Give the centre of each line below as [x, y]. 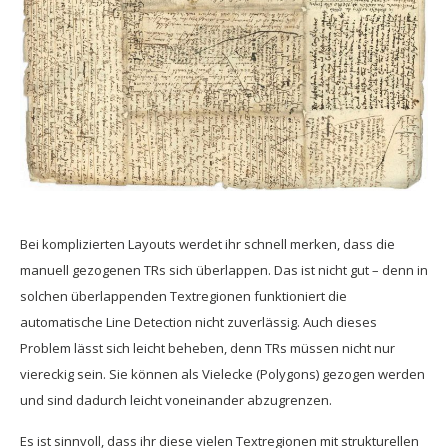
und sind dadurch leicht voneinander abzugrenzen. [176, 400]
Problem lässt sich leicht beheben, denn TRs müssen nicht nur [207, 348]
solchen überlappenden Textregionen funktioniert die [183, 296]
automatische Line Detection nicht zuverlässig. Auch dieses [198, 322]
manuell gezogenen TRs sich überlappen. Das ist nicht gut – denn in [224, 270]
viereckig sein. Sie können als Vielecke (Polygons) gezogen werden [222, 374]
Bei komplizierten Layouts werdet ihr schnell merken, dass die [207, 244]
